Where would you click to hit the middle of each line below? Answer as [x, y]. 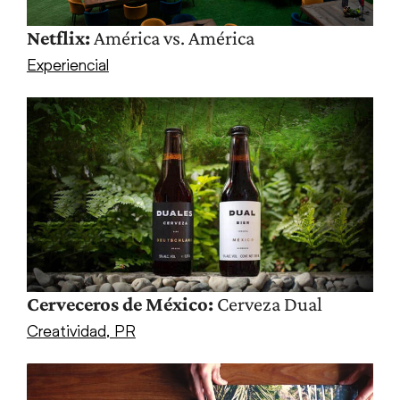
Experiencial [67, 64]
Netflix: [58, 37]
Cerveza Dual [267, 304]
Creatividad [66, 331]
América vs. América [172, 37]
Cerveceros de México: [120, 304]
